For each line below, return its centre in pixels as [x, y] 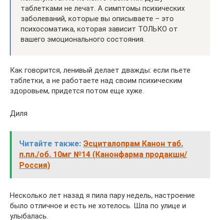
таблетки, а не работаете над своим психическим [96, 81]
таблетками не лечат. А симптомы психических [103, 8]
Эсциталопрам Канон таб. [133, 144]
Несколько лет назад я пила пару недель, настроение [102, 195]
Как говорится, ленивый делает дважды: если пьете [100, 70]
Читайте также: [50, 144]
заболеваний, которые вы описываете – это [97, 19]
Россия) [35, 165]
